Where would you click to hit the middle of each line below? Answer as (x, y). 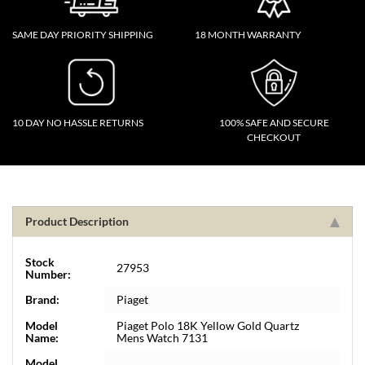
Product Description (77, 221)
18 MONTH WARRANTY (248, 35)
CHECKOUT (274, 137)
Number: (48, 274)
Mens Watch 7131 (162, 338)
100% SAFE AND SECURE (274, 123)
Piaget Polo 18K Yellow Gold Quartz (208, 325)
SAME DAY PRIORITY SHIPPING (83, 35)
